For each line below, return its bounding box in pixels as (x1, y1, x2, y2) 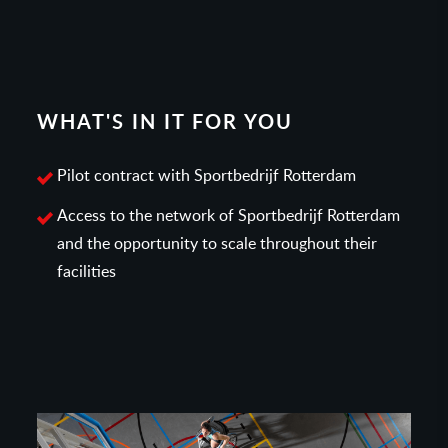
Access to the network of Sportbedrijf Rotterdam (57, 204, 401, 224)
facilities (57, 260, 117, 280)
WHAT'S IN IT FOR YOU (37, 108, 294, 133)
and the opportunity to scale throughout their (57, 232, 378, 252)
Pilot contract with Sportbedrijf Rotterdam (57, 164, 357, 184)
